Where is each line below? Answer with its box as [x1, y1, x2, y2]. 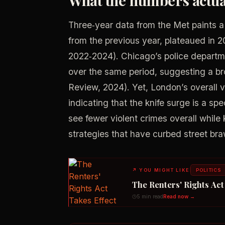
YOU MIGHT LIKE [139, 167, 190, 173]
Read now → [163, 193, 195, 199]
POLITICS [195, 167, 222, 173]
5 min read [137, 193, 163, 200]
